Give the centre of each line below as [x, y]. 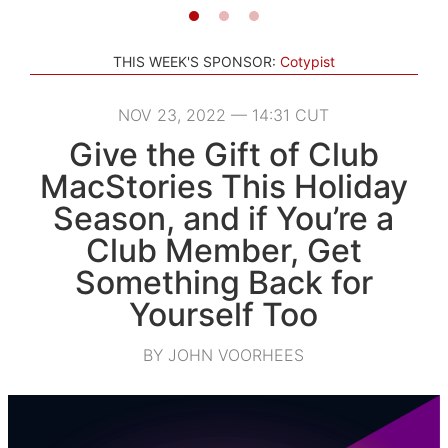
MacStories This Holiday [223, 186]
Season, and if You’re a [224, 218]
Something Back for [223, 282]
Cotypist [307, 61]
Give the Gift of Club [223, 154]
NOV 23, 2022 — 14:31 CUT [224, 114]
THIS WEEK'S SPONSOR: [194, 61]
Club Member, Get [223, 250]
